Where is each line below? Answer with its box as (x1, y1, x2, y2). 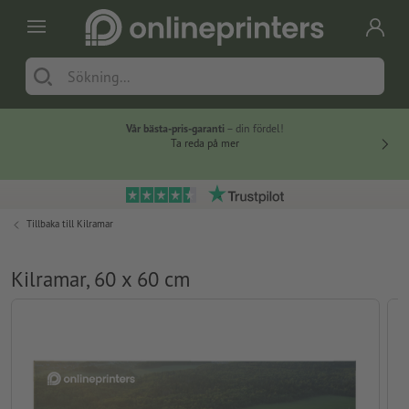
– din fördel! (224, 121, 284, 136)
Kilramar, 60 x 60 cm (11, 266, 190, 293)
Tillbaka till (26, 217, 77, 231)
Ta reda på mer (170, 136, 239, 151)
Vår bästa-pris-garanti (125, 121, 225, 136)
